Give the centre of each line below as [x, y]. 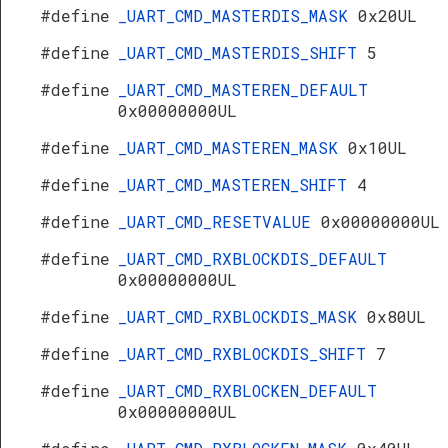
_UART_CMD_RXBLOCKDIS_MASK [242, 316]
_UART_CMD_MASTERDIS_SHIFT [242, 52]
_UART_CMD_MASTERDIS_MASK [238, 15]
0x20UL [387, 15]
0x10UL [377, 147]
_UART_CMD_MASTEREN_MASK [233, 147]
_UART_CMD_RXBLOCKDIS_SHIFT [247, 353]
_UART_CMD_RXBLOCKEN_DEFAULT [247, 390]
